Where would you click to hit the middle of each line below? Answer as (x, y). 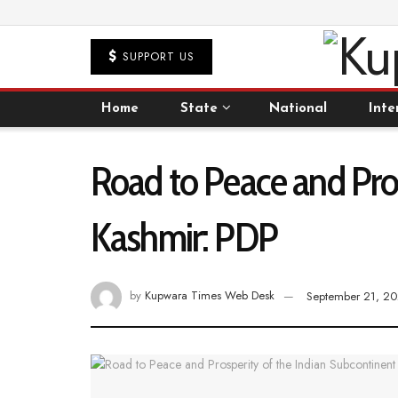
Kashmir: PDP (184, 237)
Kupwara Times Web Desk (210, 296)
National (298, 109)
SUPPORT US (156, 56)
